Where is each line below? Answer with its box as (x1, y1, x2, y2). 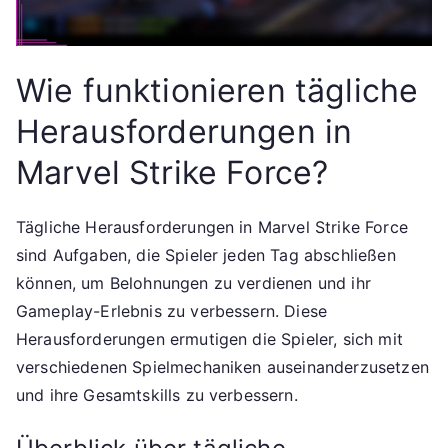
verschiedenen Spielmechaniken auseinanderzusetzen (16, 356, 429, 377)
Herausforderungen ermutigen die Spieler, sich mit (16, 328, 403, 349)
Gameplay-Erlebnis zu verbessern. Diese (16, 300, 328, 321)
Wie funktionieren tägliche (16, 70, 419, 110)
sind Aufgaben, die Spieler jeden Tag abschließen (16, 244, 396, 265)
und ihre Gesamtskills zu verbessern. (16, 384, 298, 405)
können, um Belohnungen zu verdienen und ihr (16, 272, 371, 293)
